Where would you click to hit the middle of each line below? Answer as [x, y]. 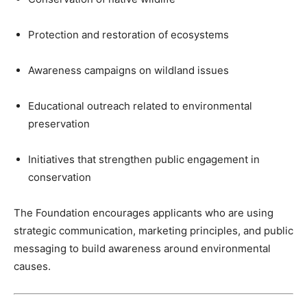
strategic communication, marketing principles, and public [153, 231]
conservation [60, 177]
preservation [59, 124]
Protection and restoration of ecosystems [128, 35]
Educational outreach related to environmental [140, 106]
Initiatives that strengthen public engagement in [144, 160]
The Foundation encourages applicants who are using [144, 213]
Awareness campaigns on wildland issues [128, 71]
